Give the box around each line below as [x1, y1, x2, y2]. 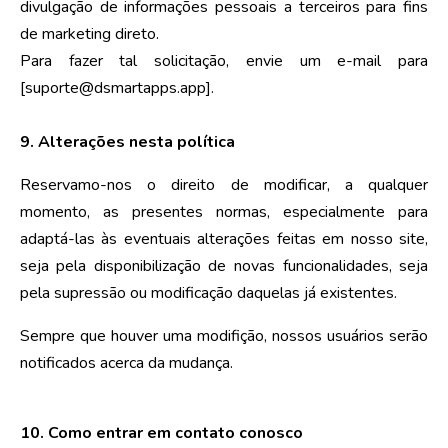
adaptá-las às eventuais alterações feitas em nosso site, [19, 227, 429, 250]
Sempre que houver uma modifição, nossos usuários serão [19, 324, 429, 347]
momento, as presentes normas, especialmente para [19, 200, 429, 223]
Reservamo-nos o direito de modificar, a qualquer [19, 173, 429, 196]
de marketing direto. [19, 22, 159, 45]
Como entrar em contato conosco [43, 421, 303, 444]
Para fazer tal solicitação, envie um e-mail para [19, 49, 429, 72]
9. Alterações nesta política [19, 130, 235, 153]
